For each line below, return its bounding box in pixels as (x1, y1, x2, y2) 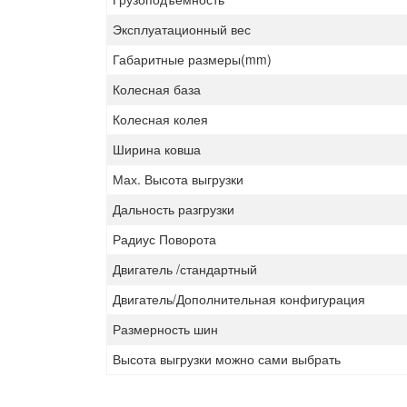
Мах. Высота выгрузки (113, 170, 244, 188)
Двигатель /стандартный (113, 260, 258, 278)
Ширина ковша (113, 140, 202, 158)
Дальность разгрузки (113, 200, 235, 218)
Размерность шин (113, 320, 219, 338)
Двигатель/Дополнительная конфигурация (113, 290, 366, 308)
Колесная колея (113, 110, 209, 128)
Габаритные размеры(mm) (113, 50, 273, 68)
